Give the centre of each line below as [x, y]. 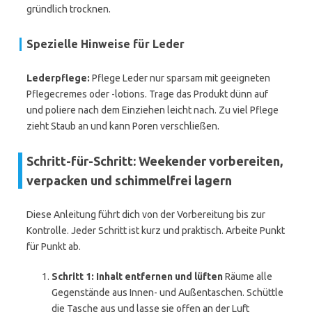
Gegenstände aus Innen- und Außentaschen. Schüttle [167, 292]
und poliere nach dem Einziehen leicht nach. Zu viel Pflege [153, 110]
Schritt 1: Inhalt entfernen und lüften [137, 276]
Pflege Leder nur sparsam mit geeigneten [180, 78]
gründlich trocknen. [69, 9]
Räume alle [248, 276]
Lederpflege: [58, 78]
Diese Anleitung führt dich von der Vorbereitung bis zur [146, 214]
